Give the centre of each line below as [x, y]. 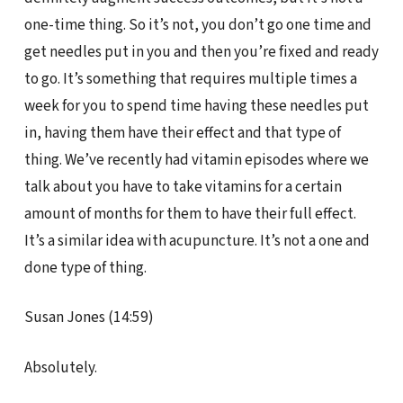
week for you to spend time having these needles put [196, 105]
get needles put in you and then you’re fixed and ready [201, 51]
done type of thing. [85, 267]
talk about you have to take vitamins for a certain [183, 186]
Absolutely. [60, 368]
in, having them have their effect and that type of [182, 132]
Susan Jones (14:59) [89, 318]
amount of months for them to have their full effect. [190, 213]
